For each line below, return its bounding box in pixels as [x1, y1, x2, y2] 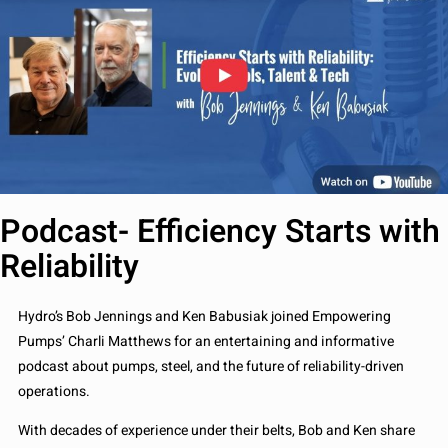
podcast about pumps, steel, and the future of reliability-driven [18, 356, 404, 378]
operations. [18, 381, 90, 403]
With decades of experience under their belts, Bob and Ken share [18, 420, 415, 442]
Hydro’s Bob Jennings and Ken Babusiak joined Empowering [18, 306, 391, 328]
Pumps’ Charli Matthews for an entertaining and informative [18, 331, 394, 353]
